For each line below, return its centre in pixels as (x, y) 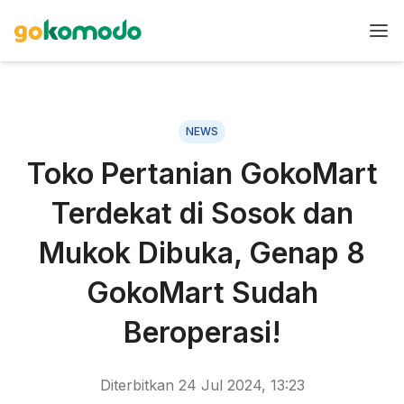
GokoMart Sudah (202, 293)
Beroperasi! (202, 332)
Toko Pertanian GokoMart (202, 174)
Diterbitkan (139, 385)
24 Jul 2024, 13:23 (241, 385)
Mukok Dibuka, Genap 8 (202, 253)
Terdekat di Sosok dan (202, 213)
